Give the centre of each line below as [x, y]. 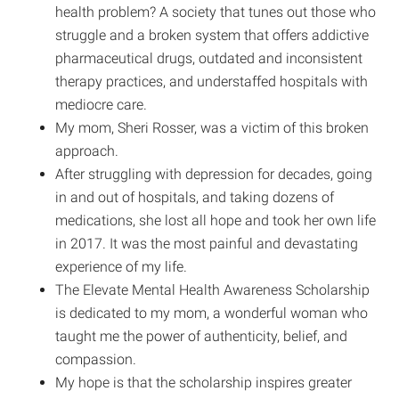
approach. [87, 151]
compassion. [96, 359]
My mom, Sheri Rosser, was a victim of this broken [212, 127]
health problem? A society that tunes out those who [216, 12]
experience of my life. [122, 266]
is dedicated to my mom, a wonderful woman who [212, 313]
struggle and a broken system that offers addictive [212, 35]
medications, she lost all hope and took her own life [216, 220]
